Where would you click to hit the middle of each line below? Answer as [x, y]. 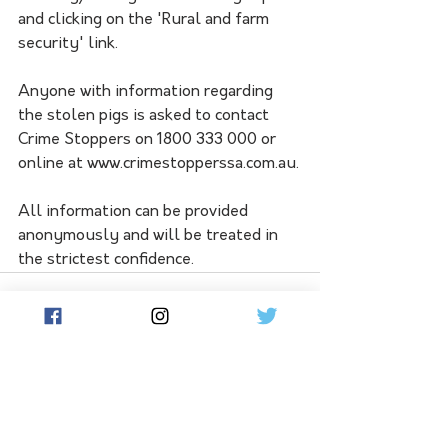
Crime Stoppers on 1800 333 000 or [149, 140]
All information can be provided [135, 212]
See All [295, 380]
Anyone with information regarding [147, 92]
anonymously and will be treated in [150, 236]
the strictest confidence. [106, 260]
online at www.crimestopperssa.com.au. [158, 164]
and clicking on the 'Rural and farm [145, 20]
